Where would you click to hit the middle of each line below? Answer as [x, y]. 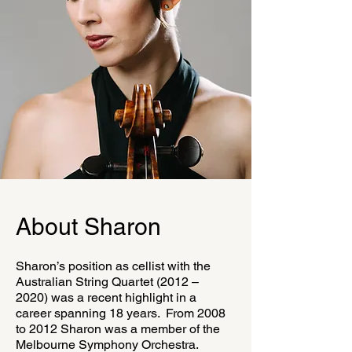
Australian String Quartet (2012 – [107, 282]
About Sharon [88, 227]
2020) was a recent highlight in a [106, 297]
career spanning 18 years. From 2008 [121, 313]
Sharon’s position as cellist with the [113, 266]
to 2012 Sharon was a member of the [118, 329]
